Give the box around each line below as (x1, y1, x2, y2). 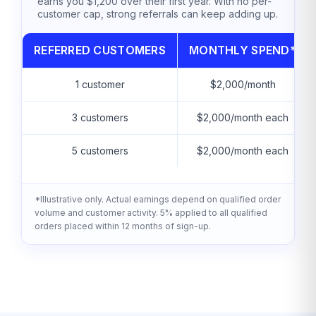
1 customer (75, 78, 125, 90)
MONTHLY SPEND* (189, 42, 296, 57)
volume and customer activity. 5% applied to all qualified (35, 207, 267, 219)
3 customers (71, 111, 128, 123)
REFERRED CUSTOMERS (34, 42, 166, 57)
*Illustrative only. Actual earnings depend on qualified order (35, 194, 281, 205)
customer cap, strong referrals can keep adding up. (37, 7, 278, 20)
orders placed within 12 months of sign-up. (35, 221, 211, 232)
